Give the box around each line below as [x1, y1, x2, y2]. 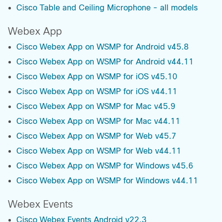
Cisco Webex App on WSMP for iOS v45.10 [16, 72, 177, 81]
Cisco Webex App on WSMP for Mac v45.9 [16, 102, 175, 111]
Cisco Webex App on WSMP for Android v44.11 [16, 57, 194, 66]
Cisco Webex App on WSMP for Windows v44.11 [16, 176, 198, 185]
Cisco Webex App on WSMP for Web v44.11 [16, 147, 181, 156]
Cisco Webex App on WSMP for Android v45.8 [16, 43, 189, 52]
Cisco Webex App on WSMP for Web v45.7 [16, 132, 176, 141]
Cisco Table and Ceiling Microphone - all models [16, 3, 198, 12]
